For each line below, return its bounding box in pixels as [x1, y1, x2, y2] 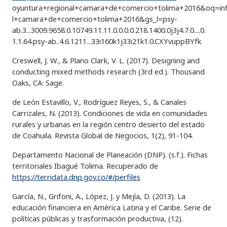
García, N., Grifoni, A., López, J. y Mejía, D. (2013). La [12, 191, 185, 201]
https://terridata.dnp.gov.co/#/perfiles [12, 172, 140, 182]
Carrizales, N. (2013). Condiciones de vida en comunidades [12, 108, 207, 118]
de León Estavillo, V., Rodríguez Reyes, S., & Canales [12, 97, 186, 107]
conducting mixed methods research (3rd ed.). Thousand [12, 66, 205, 77]
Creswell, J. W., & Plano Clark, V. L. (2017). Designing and [12, 55, 200, 65]
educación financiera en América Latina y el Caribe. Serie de [12, 202, 211, 212]
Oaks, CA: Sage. [12, 78, 64, 88]
